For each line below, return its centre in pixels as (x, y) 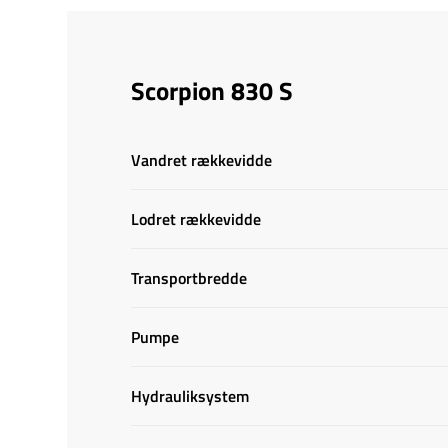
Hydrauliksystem (190, 396)
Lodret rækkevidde (196, 219)
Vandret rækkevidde (202, 160)
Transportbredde (189, 278)
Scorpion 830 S (212, 91)
